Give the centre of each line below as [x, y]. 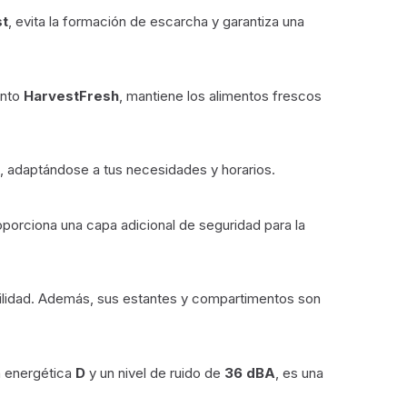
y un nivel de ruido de [155, 372]
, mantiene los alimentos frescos [220, 95]
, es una [299, 372]
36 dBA [250, 372]
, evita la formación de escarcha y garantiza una [156, 21]
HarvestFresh [71, 95]
